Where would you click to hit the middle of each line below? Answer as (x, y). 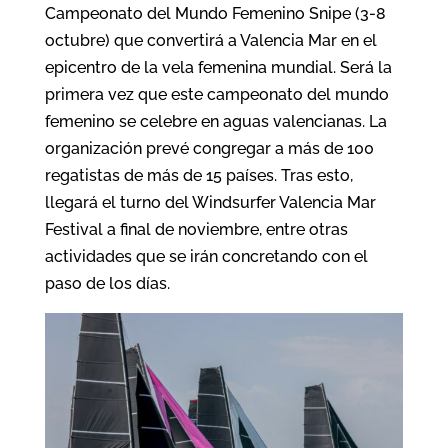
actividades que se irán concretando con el (206, 256)
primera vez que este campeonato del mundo (216, 94)
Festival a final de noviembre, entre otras (196, 229)
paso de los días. (107, 283)
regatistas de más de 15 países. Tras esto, (198, 175)
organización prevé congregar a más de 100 (209, 148)
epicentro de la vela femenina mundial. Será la (218, 67)
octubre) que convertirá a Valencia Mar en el (210, 40)
